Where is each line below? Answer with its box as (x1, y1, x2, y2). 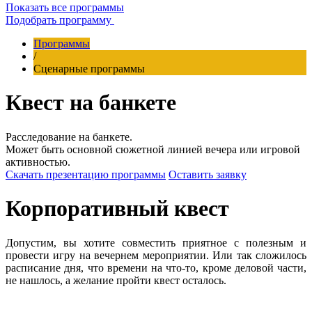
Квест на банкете (6, 90, 176, 116)
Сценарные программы (33, 63, 145, 75)
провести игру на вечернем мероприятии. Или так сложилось (6, 249, 306, 261)
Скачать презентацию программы (6, 168, 166, 180)
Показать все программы (6, 1, 124, 13)
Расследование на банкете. (6, 130, 132, 143)
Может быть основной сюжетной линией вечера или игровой (6, 143, 300, 155)
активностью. (6, 155, 70, 168)
